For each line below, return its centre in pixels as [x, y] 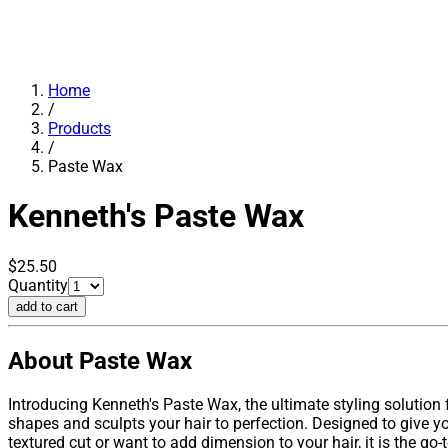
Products [79, 128]
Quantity [38, 285]
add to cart [47, 306]
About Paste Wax [100, 360]
